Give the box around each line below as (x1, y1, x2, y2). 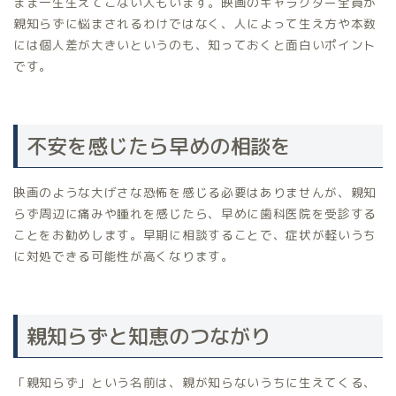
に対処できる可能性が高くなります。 (13, 247, 234, 264)
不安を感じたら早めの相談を (27, 131, 291, 160)
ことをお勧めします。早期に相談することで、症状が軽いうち (13, 225, 377, 243)
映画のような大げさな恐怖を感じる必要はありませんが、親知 (13, 183, 377, 201)
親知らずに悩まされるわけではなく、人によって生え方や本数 (13, 14, 377, 32)
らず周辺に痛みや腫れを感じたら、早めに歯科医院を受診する (13, 204, 377, 222)
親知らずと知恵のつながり (27, 322, 270, 351)
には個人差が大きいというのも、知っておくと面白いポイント (13, 35, 377, 53)
